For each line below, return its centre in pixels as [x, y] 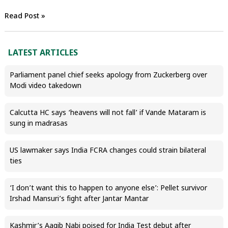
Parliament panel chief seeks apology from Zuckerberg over [108, 76]
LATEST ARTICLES [43, 54]
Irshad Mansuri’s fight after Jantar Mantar [80, 199]
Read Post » [25, 17]
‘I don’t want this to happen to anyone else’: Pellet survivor [108, 189]
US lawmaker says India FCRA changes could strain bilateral [108, 151]
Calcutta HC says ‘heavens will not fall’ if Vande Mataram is [108, 113]
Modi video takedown [45, 87]
